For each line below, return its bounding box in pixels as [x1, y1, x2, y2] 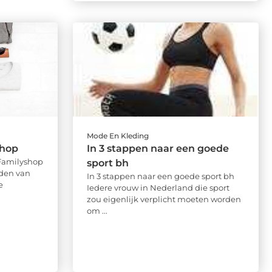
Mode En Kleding [86, 131, 149, 140]
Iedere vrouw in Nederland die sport [86, 182, 229, 192]
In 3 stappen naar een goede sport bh [86, 171, 234, 181]
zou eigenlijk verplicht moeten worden [86, 194, 241, 204]
